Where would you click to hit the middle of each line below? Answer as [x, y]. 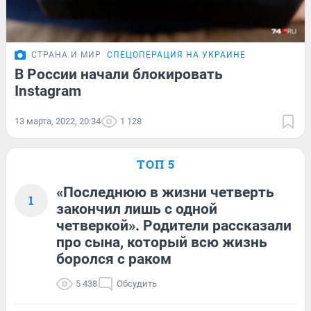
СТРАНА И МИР [66, 54]
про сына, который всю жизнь [162, 242]
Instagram [48, 91]
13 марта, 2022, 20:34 [58, 121]
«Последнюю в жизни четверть [165, 192]
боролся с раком [114, 259]
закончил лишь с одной [137, 209]
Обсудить [137, 283]
